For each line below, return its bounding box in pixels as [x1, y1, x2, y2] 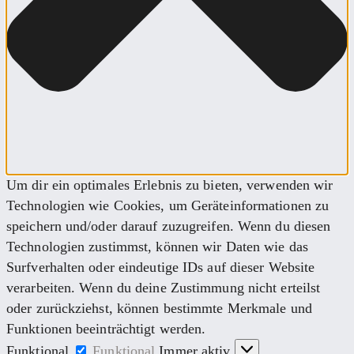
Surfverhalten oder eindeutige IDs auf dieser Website [6, 259, 315, 276]
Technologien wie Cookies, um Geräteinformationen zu [6, 198, 330, 214]
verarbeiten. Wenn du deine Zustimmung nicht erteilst [6, 280, 321, 296]
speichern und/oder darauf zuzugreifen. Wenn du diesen [6, 218, 331, 235]
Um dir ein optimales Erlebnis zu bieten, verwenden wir [6, 177, 333, 194]
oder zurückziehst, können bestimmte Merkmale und [6, 300, 312, 317]
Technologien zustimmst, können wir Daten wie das [6, 239, 308, 255]
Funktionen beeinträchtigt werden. [6, 321, 206, 337]
